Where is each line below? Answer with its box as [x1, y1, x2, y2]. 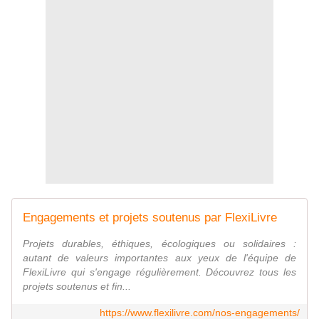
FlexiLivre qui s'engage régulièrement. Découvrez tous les [23, 266, 296, 278]
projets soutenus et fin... [23, 281, 131, 293]
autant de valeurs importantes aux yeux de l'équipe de [23, 252, 296, 264]
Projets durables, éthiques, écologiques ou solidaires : [23, 238, 296, 250]
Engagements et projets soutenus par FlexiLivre [23, 211, 277, 225]
